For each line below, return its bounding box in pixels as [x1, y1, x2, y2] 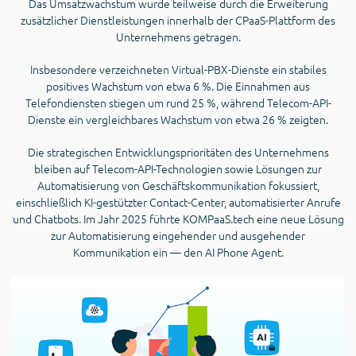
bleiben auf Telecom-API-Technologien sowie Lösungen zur [34, 161, 322, 176]
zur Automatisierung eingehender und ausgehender [51, 227, 305, 243]
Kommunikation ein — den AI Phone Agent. [72, 244, 284, 260]
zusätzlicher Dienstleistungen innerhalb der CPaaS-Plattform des [21, 12, 335, 28]
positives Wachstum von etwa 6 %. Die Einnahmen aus [46, 78, 310, 94]
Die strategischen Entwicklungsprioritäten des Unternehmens [27, 144, 329, 160]
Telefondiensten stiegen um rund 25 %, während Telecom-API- [25, 95, 331, 110]
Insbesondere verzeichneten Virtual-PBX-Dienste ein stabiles [29, 61, 327, 77]
